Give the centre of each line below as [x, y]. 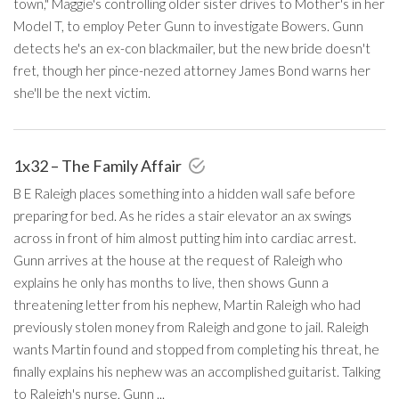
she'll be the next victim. [82, 92]
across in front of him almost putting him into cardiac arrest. [185, 237]
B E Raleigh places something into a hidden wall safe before [184, 193]
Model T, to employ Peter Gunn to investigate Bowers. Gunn [188, 25]
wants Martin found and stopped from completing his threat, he [196, 349]
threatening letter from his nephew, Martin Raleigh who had [187, 304]
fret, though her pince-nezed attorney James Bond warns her [192, 70]
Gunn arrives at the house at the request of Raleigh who [178, 260]
